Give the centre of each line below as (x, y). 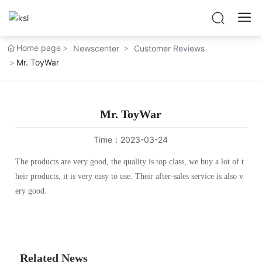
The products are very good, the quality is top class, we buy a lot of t (130, 162)
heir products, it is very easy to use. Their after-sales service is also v (130, 177)
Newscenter (96, 48)
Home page (39, 48)
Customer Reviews (170, 48)
